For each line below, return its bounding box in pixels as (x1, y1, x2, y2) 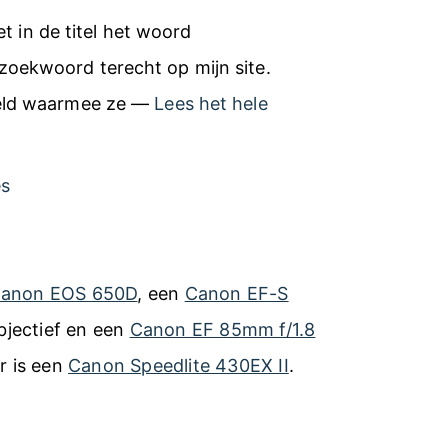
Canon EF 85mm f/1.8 (129, 318, 316, 340)
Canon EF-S (184, 282, 289, 304)
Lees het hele (154, 92, 268, 114)
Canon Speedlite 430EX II (68, 354, 289, 376)
